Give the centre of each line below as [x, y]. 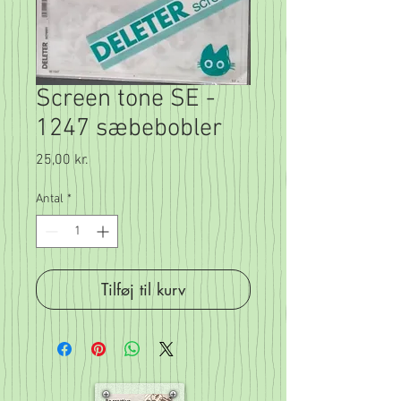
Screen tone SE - [125, 100]
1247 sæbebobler [129, 129]
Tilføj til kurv [143, 290]
